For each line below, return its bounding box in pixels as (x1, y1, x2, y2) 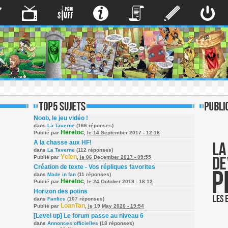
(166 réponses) (75, 123, 113, 128)
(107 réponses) (66, 196, 104, 202)
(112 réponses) (75, 147, 113, 153)
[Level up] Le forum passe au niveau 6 (34, 212, 144, 219)
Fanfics (47, 196, 66, 202)
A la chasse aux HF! (34, 139, 92, 146)
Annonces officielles (47, 220, 98, 226)
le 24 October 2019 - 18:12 (87, 179, 153, 184)
